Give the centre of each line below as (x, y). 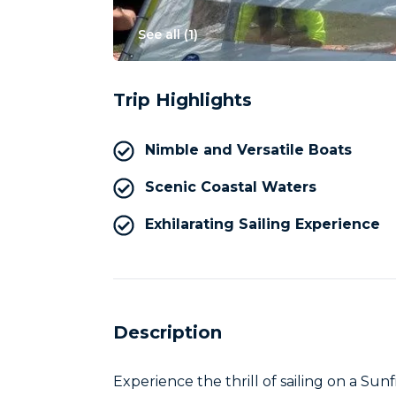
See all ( (163, 34)
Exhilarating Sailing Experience (263, 224)
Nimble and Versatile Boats (248, 150)
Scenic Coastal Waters (231, 187)
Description (168, 332)
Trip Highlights (183, 100)
